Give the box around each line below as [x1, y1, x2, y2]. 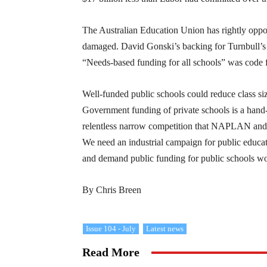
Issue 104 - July [86, 224, 136, 234]
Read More [82, 246, 139, 259]
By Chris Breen [82, 185, 141, 195]
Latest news [146, 224, 184, 234]
